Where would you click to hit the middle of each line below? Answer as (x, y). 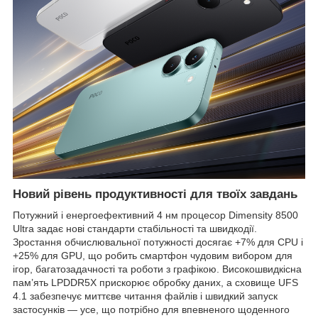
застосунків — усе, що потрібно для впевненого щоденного (151, 310)
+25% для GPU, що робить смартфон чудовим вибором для (153, 256)
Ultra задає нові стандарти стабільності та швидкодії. (135, 229)
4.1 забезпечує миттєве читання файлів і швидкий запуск (145, 296)
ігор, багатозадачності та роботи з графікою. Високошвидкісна (157, 269)
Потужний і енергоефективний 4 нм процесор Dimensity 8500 (155, 215)
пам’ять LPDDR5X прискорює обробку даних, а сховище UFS (155, 283)
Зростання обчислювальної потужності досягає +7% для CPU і (158, 242)
